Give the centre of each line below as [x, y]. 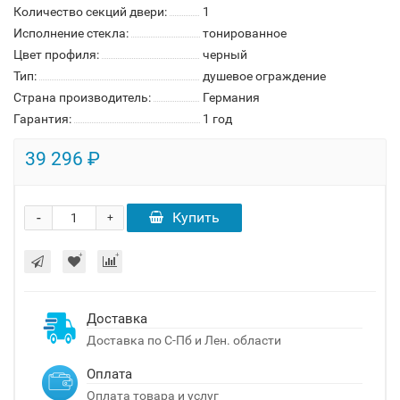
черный [225, 54]
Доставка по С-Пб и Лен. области [184, 340]
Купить [196, 217]
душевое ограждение [264, 76]
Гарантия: [42, 119]
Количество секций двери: [90, 12]
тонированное [245, 33]
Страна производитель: [82, 97]
